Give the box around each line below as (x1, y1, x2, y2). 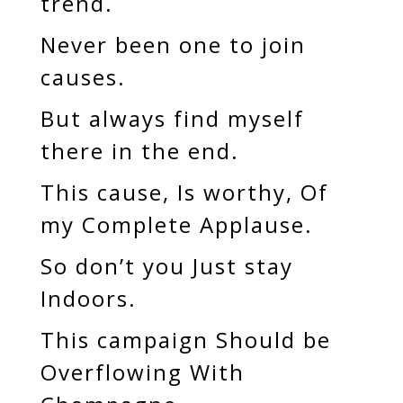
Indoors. (40, 283, 137, 313)
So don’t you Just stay (40, 251, 293, 281)
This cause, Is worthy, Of (40, 177, 328, 207)
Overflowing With (40, 357, 245, 387)
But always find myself (40, 103, 304, 133)
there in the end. (40, 136, 239, 166)
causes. (40, 62, 126, 92)
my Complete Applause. (40, 210, 313, 239)
